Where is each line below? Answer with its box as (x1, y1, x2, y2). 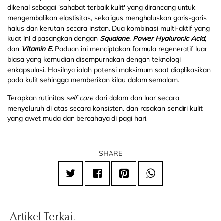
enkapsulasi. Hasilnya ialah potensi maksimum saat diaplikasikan (7, 65, 211, 74)
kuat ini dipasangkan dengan (7, 34, 100, 43)
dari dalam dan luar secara (95, 93, 179, 103)
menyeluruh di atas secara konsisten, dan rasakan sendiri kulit (7, 104, 203, 113)
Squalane (100, 34, 129, 43)
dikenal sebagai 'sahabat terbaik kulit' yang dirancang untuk (7, 3, 195, 12)
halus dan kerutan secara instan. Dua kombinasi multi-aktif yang (7, 24, 210, 33)
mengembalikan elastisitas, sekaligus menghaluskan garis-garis (7, 13, 207, 23)
